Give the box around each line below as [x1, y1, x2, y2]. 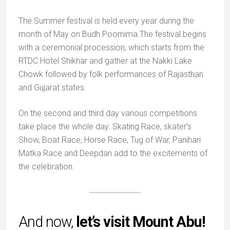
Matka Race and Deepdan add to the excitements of [18, 148, 207, 158]
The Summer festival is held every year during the [18, 16, 194, 26]
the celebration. [18, 162, 74, 171]
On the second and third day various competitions [18, 108, 197, 118]
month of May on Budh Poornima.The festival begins [18, 29, 206, 39]
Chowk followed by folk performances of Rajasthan [18, 69, 203, 79]
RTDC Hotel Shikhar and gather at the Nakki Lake [18, 56, 192, 66]
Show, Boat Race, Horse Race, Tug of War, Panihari [18, 135, 201, 145]
